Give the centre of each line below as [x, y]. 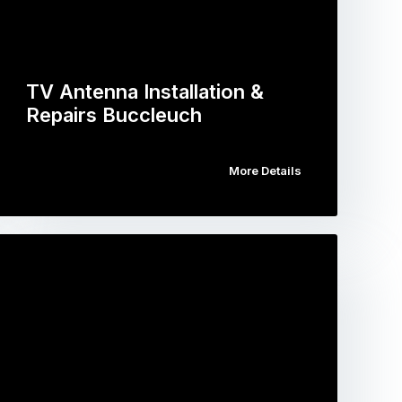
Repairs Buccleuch [114, 115]
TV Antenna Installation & [145, 92]
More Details [265, 170]
